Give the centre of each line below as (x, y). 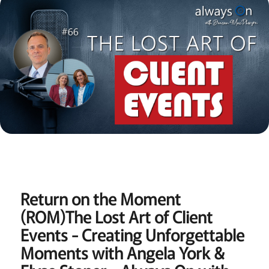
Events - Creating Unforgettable (132, 234)
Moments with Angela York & (122, 252)
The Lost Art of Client (139, 216)
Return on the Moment (100, 198)
